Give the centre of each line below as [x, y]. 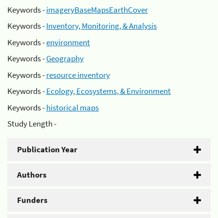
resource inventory [78, 75]
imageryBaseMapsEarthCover [97, 9]
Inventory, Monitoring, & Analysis [101, 26]
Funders [32, 200]
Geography [65, 58]
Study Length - [32, 124]
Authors [32, 175]
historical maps [73, 107]
